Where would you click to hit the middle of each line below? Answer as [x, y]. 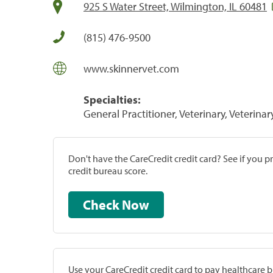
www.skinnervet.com [131, 68]
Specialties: [112, 99]
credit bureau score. [108, 170]
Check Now [136, 204]
